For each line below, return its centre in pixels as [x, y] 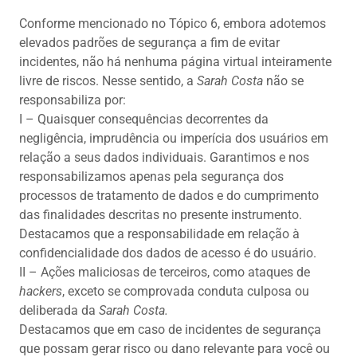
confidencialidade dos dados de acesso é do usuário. [168, 253]
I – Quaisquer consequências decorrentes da [144, 120]
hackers [41, 292]
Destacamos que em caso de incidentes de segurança [170, 330]
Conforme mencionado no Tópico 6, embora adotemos [173, 24]
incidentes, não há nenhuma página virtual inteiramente [175, 62]
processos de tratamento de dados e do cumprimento [169, 196]
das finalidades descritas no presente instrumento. [161, 215]
